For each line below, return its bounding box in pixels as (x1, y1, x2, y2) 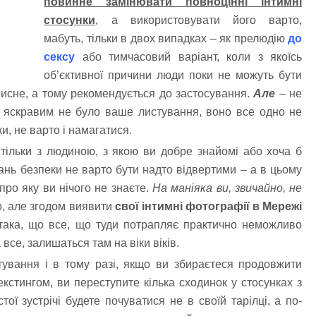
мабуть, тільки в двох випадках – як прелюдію (44, 32, 288, 45)
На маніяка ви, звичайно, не (152, 181, 303, 194)
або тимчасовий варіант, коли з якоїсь (75, 51, 303, 63)
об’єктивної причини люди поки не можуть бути (44, 69, 303, 82)
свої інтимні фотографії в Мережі (114, 200, 303, 212)
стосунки (44, 14, 96, 27)
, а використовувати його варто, (95, 14, 303, 27)
